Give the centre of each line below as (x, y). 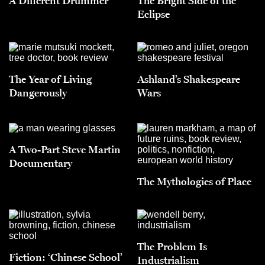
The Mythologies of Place (194, 181)
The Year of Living (50, 79)
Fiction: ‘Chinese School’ (66, 257)
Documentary (41, 163)
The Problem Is (172, 246)
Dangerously (38, 93)
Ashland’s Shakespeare (189, 79)
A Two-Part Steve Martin (65, 149)
